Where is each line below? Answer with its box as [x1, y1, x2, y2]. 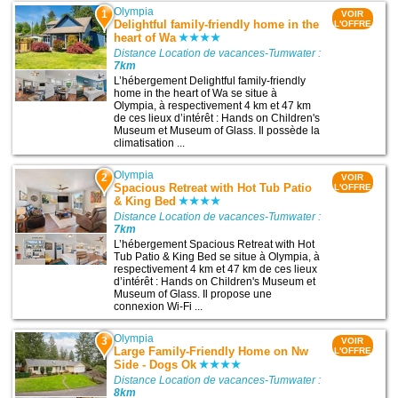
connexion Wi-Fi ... [114, 300, 203, 313]
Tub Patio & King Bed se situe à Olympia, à [114, 251, 321, 263]
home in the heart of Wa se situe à [114, 86, 278, 99]
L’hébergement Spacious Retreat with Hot [114, 238, 315, 251]
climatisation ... [114, 136, 186, 149]
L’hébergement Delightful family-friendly [114, 74, 306, 87]
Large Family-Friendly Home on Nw [114, 345, 309, 359]
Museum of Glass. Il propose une [114, 288, 273, 300]
